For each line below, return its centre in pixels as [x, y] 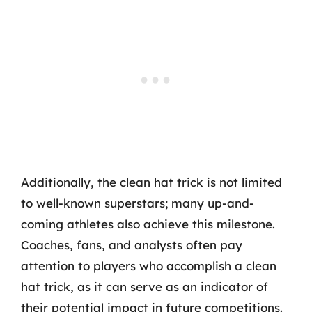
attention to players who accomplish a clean [149, 265]
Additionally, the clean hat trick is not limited [151, 182]
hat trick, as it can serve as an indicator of [145, 286]
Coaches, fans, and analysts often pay [132, 244]
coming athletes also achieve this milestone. [148, 224]
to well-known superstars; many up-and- [138, 203]
